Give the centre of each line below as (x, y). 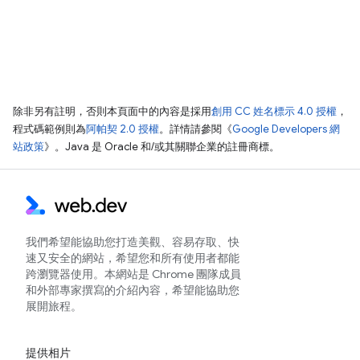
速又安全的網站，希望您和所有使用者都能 (133, 258)
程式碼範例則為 (49, 129)
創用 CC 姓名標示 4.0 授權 (274, 111)
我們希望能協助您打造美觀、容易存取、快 (133, 242)
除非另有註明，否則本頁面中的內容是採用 (112, 111)
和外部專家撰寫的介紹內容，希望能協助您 (133, 290)
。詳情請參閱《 (196, 129)
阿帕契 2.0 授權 (123, 129)
